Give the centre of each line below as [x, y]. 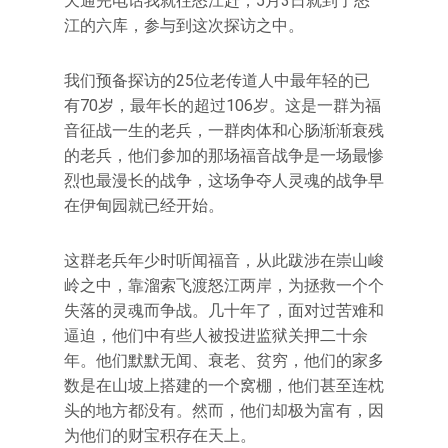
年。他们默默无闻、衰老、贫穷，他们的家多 [224, 360]
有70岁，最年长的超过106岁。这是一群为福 [222, 105]
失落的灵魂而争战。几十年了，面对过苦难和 [224, 310]
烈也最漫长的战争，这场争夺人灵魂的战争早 [224, 180]
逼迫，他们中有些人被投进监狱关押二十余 [216, 335]
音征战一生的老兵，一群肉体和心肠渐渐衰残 [224, 130]
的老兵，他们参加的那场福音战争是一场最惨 [224, 155]
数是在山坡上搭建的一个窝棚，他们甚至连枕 [224, 385]
